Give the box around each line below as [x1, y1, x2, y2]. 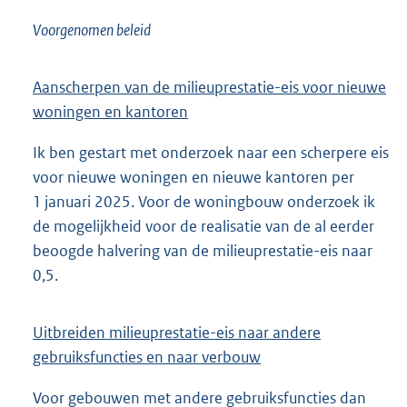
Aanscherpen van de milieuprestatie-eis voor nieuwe [33, 76, 386, 97]
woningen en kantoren [33, 101, 188, 122]
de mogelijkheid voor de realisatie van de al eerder [33, 215, 374, 236]
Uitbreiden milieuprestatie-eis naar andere [33, 322, 321, 342]
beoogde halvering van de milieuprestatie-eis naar [33, 240, 372, 261]
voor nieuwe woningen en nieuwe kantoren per [33, 166, 354, 187]
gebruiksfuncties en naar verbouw [33, 346, 261, 367]
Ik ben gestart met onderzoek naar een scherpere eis [33, 142, 389, 163]
